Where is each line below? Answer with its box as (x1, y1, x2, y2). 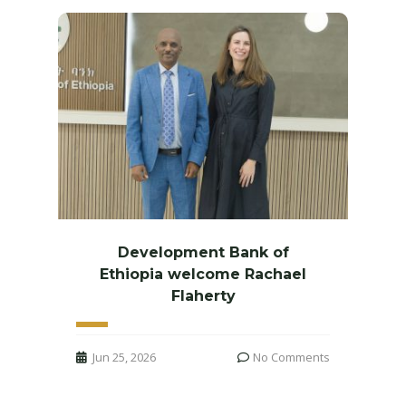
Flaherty (170, 287, 236, 305)
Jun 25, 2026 (92, 349, 156, 366)
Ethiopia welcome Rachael (100, 266, 306, 284)
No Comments (253, 349, 330, 366)
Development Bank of (117, 244, 289, 262)
